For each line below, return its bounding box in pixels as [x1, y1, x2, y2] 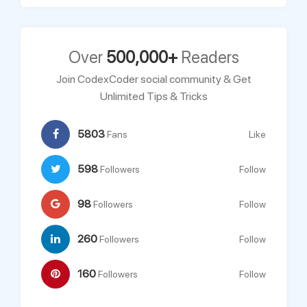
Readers [177, 47, 239, 67]
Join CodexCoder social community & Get [56, 73, 251, 86]
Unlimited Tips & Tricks [99, 90, 208, 103]
